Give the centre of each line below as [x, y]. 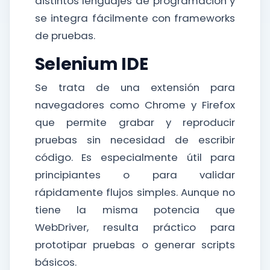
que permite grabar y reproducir [135, 122]
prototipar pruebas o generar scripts [135, 245]
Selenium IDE [91, 64]
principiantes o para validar [135, 175]
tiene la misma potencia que [135, 210]
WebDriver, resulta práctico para [135, 227]
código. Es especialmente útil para [135, 157]
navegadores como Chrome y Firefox [135, 105]
